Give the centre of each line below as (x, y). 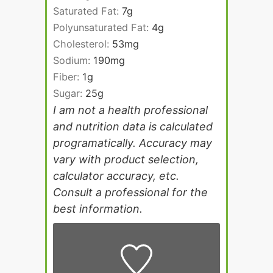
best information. (98, 208)
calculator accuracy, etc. (116, 175)
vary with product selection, (126, 159)
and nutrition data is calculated (133, 126)
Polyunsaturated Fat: (102, 27)
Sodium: (73, 60)
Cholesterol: (83, 44)
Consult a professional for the (130, 192)
